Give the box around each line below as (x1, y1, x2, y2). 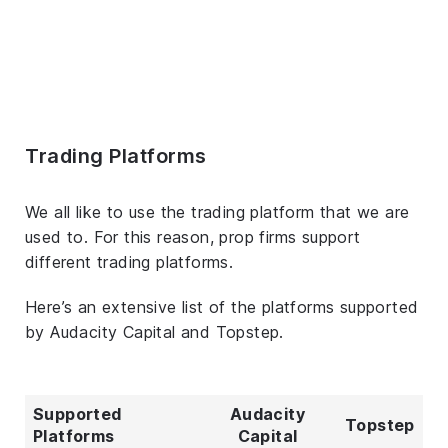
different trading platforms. (25, 251, 234, 272)
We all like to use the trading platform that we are (25, 201, 410, 222)
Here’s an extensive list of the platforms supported (25, 296, 419, 317)
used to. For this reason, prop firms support (25, 226, 361, 247)
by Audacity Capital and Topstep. (25, 321, 284, 342)
